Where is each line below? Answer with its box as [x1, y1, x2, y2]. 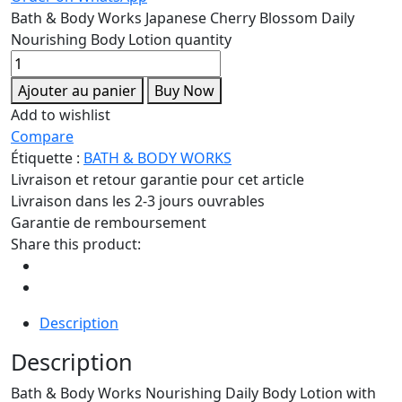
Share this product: [11, 234, 141, 255]
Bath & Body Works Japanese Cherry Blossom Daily [11, 8, 354, 29]
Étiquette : [11, 148, 83, 169]
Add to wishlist [11, 105, 110, 126]
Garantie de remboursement [11, 213, 206, 233]
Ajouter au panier [18, 81, 136, 101]
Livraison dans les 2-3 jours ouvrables [11, 191, 265, 212]
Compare [11, 127, 74, 147]
